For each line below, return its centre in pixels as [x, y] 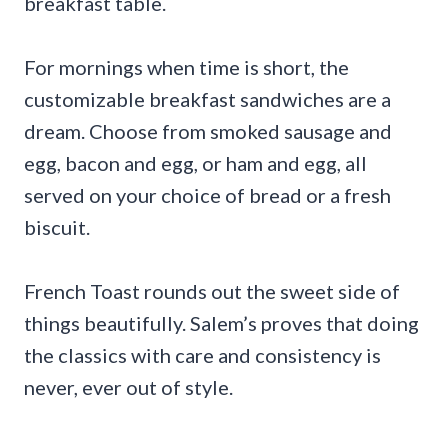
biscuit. [57, 227]
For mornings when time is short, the [186, 67]
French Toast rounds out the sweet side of [212, 291]
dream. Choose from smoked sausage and [208, 131]
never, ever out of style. [128, 387]
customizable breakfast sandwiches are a [207, 99]
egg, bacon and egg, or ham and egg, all [195, 163]
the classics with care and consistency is [202, 355]
